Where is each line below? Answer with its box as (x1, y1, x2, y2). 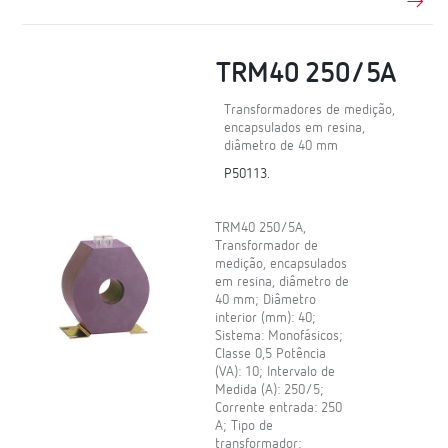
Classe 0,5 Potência (215, 347, 327, 362)
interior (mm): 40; (215, 311, 317, 326)
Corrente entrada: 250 (215, 401, 343, 416)
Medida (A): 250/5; (215, 383, 325, 398)
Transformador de (215, 239, 319, 254)
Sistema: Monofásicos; (215, 329, 344, 344)
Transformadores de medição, (224, 103, 396, 118)
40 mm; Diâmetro (215, 293, 317, 308)
